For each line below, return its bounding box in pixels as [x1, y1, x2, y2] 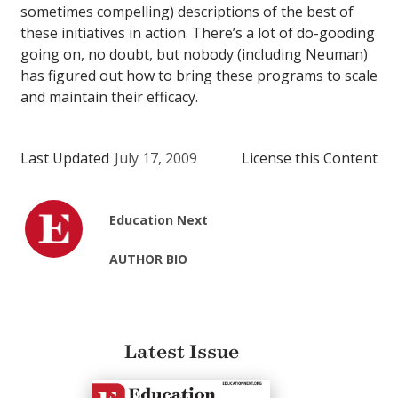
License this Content [242, 148, 378, 169]
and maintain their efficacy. [20, 87, 198, 107]
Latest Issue [123, 340, 239, 364]
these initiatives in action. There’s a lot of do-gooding [20, 23, 375, 44]
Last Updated [20, 148, 109, 169]
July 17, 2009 [115, 148, 197, 169]
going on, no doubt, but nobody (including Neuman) [20, 44, 368, 65]
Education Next [109, 211, 209, 229]
